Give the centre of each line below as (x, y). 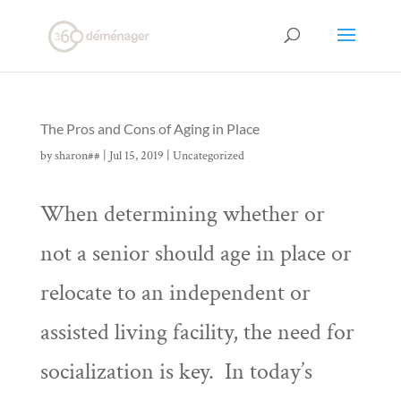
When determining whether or (182, 214)
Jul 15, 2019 (136, 156)
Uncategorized (208, 156)
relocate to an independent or (175, 293)
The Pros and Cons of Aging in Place (149, 128)
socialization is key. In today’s (176, 371)
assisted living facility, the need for (197, 332)
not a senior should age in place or (196, 253)
